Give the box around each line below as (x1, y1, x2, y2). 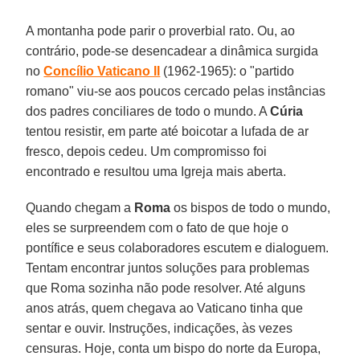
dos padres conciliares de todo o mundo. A (26, 104, 271, 118)
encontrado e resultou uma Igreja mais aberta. (26, 164, 287, 178)
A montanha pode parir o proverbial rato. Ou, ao (26, 23, 296, 38)
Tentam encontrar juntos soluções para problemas (26, 260, 310, 275)
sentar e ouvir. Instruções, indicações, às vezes (26, 321, 293, 335)
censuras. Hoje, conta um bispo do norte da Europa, (26, 341, 321, 355)
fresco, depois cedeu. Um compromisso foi (26, 144, 268, 158)
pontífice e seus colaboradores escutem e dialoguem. (26, 240, 329, 255)
